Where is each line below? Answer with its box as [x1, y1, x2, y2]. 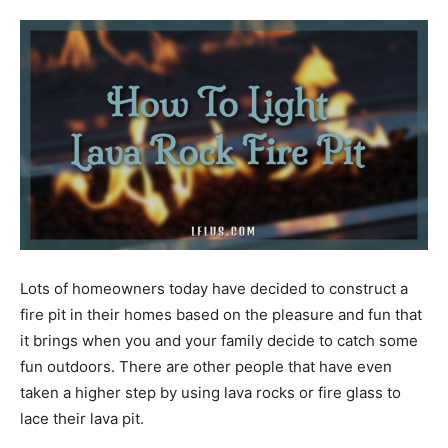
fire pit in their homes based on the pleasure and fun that [20, 304, 422, 324]
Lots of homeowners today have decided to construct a [20, 278, 408, 298]
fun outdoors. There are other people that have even [20, 356, 392, 376]
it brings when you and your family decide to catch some [20, 330, 418, 350]
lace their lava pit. [20, 408, 144, 428]
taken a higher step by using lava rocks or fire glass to [20, 382, 401, 402]
